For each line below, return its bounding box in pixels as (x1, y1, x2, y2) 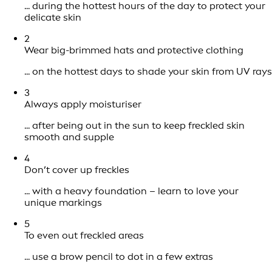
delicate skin (24, 12, 81, 24)
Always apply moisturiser (24, 98, 141, 110)
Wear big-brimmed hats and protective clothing (24, 44, 243, 56)
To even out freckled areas (24, 229, 144, 242)
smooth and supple (24, 131, 114, 143)
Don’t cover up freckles (24, 164, 129, 176)
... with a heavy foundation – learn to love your (24, 185, 239, 197)
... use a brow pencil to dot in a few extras (24, 251, 213, 263)
